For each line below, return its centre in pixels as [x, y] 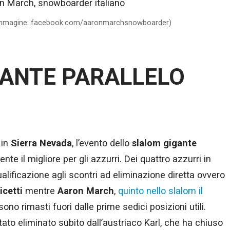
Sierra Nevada [41, 143]
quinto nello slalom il [160, 191]
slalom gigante [164, 143]
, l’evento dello [102, 143]
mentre [40, 191]
